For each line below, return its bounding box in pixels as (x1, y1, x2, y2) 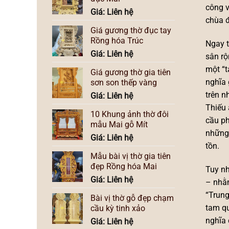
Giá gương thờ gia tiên (90, 67, 171, 77)
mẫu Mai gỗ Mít (90, 119, 148, 129)
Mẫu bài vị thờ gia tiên (90, 151, 171, 161)
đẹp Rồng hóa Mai (90, 161, 157, 171)
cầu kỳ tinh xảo (90, 203, 145, 213)
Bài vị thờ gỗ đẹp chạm (90, 193, 174, 203)
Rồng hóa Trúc (90, 35, 143, 45)
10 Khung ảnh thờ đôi (90, 109, 169, 119)
